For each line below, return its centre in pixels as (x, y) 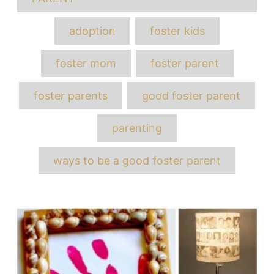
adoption (92, 31)
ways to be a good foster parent (137, 160)
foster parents (71, 95)
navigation (57, 230)
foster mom (86, 63)
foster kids (177, 31)
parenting (137, 128)
